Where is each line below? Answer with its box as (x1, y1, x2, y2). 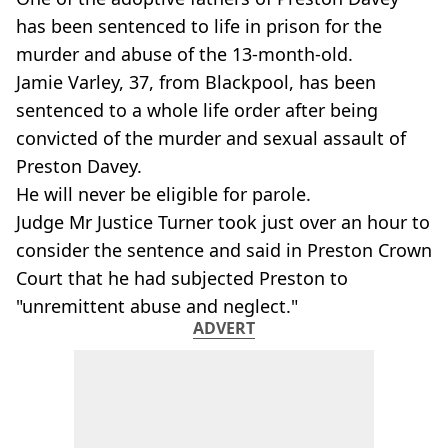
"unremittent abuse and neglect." (16, 294, 298, 318)
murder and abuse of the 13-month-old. (16, 42, 353, 66)
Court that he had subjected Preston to (16, 266, 348, 290)
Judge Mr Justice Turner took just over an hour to (16, 210, 430, 234)
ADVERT (193, 317, 255, 339)
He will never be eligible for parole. (16, 182, 311, 206)
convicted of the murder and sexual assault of (16, 126, 406, 150)
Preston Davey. (16, 154, 142, 178)
